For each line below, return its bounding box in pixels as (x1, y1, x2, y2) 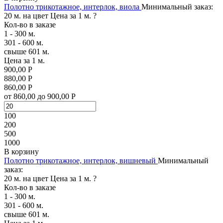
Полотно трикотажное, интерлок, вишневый (4, 156, 156, 165)
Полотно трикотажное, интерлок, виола (4, 2, 139, 11)
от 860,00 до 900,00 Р (4, 92, 76, 101)
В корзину (4, 147, 39, 156)
